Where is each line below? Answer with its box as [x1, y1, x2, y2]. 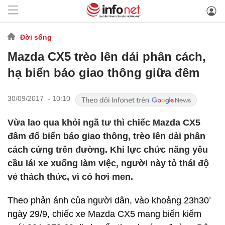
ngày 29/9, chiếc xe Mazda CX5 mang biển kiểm [8, 209, 201, 219]
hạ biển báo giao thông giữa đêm [8, 66, 199, 79]
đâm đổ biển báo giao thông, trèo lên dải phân [8, 131, 205, 141]
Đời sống [20, 33, 52, 41]
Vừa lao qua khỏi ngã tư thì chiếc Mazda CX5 [8, 118, 200, 128]
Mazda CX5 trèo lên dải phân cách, [8, 50, 206, 63]
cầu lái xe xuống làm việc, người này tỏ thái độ [8, 158, 209, 168]
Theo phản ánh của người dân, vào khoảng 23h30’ [8, 195, 210, 205]
